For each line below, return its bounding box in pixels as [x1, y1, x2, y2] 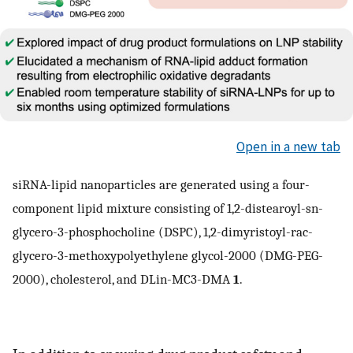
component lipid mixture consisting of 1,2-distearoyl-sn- [13, 199, 323, 216]
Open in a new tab [236, 138, 340, 156]
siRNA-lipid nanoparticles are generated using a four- [13, 176, 310, 192]
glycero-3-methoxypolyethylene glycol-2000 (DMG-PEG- [13, 247, 323, 263]
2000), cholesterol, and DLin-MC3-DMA [13, 270, 233, 287]
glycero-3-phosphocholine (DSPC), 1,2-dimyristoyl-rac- [13, 223, 313, 240]
